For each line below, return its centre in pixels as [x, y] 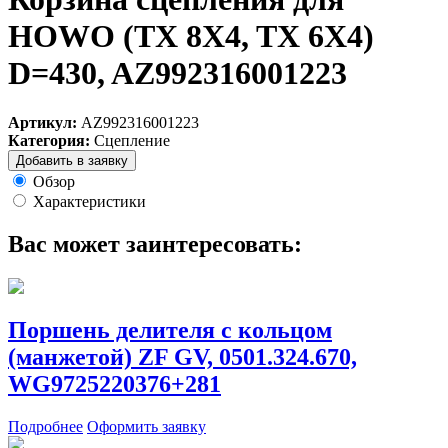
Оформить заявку [146, 427]
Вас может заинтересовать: [155, 243]
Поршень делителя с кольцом [170, 330]
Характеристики [89, 201]
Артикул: [42, 122]
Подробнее [45, 427]
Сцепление [132, 140]
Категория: [49, 140]
